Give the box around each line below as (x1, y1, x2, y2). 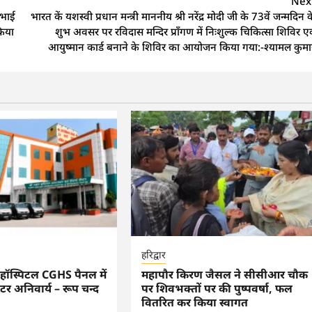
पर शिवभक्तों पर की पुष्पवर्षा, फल (141, 281, 293, 297)
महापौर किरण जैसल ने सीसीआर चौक (141, 267, 309, 283)
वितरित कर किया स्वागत (141, 295, 249, 311)
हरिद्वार (141, 248, 166, 262)
